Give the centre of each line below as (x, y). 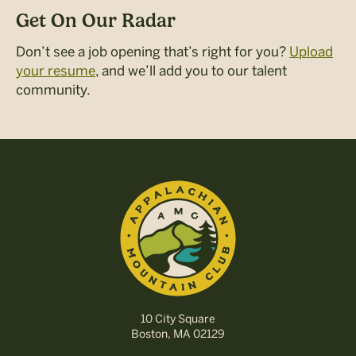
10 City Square (178, 319)
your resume (56, 70)
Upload (311, 51)
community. (53, 89)
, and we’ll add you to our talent (191, 70)
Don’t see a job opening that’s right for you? (153, 51)
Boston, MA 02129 (178, 334)
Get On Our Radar (96, 20)
